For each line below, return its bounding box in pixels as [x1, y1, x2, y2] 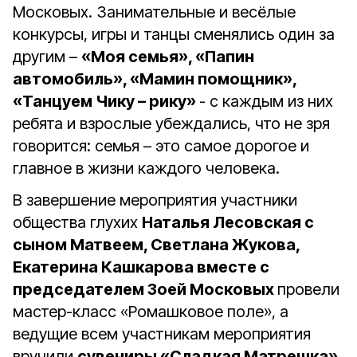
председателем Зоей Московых [13, 280, 277, 299]
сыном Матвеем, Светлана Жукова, [13, 235, 300, 254]
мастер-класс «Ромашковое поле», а [13, 302, 288, 321]
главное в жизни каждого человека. [13, 159, 280, 178]
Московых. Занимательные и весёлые [13, 2, 296, 22]
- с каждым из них [199, 92, 333, 111]
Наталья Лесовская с [142, 213, 314, 232]
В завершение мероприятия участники [13, 190, 297, 210]
